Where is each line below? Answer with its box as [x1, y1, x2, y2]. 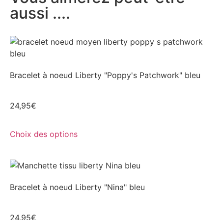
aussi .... [10, 3, 70, 23]
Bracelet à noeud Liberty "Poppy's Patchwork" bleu [10, 70, 200, 81]
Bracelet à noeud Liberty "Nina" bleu [10, 182, 145, 192]
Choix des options [10, 129, 78, 139]
